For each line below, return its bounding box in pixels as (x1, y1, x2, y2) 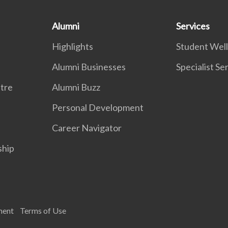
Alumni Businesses (52, 61, 126, 73)
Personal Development (52, 102, 144, 113)
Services (176, 20, 210, 32)
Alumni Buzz (52, 81, 101, 93)
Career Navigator (52, 122, 122, 134)
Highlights (52, 41, 94, 52)
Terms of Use (20, 206, 66, 216)
